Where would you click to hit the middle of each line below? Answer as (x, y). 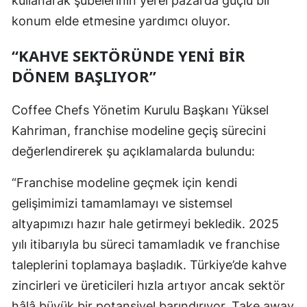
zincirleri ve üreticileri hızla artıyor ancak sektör (148, 286)
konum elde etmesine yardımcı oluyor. (121, 21)
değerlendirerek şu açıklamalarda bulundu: (133, 151)
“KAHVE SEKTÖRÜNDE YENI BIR (128, 56)
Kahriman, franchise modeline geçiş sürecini (139, 131)
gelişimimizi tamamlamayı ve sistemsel (122, 204)
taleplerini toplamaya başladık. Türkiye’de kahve (149, 265)
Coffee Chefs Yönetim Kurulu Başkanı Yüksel (140, 110)
